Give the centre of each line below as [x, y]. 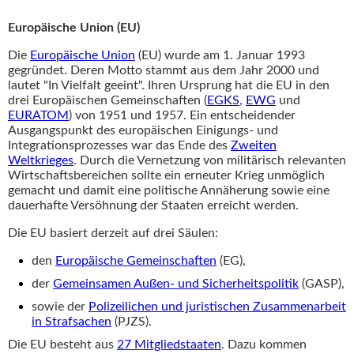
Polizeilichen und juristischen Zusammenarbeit [217, 306]
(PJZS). [133, 321]
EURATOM [38, 115]
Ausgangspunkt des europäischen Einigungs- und [143, 130]
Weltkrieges [41, 160]
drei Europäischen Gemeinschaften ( [107, 100]
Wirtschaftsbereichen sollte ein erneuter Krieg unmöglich [166, 175]
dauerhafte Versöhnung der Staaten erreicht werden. [153, 205]
